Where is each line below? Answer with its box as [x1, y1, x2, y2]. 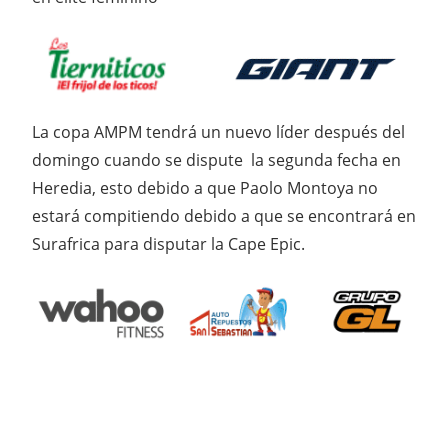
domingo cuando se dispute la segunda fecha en [32, 149, 401, 172]
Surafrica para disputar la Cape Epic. [32, 233, 305, 256]
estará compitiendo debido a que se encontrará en [32, 205, 416, 228]
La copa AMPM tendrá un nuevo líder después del [32, 121, 405, 144]
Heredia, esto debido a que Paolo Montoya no [32, 177, 378, 200]
